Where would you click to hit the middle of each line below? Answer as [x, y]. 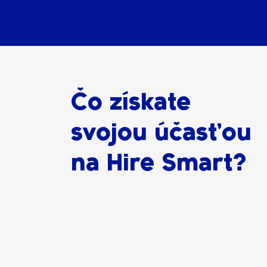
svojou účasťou [162, 132]
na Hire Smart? [159, 162]
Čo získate [131, 101]
